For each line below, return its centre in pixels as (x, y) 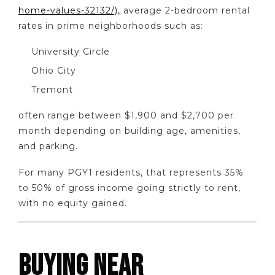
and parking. (48, 146)
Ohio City (54, 71)
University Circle (71, 52)
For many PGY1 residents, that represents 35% (131, 172)
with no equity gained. (73, 203)
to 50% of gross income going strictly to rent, (130, 188)
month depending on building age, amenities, (130, 131)
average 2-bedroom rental (185, 10)
